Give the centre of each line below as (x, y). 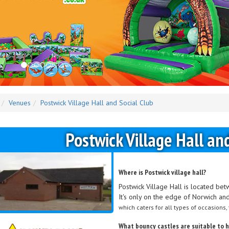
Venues (19, 102)
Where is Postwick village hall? (163, 172)
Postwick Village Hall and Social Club (97, 102)
